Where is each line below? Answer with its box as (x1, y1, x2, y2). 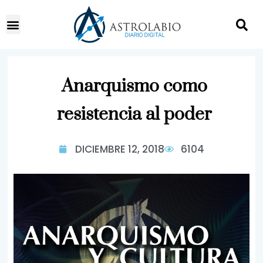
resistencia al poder (57, 103, 211, 126)
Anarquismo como (61, 75, 207, 97)
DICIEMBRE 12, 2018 (75, 142, 164, 156)
